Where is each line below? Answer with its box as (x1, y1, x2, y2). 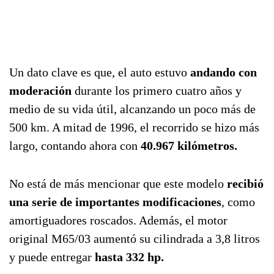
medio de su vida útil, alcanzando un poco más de (9, 102, 256, 116)
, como (221, 194, 255, 209)
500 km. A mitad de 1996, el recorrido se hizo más (9, 120, 259, 134)
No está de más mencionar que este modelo (9, 176, 227, 190)
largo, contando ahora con (9, 138, 141, 152)
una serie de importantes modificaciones (9, 194, 221, 209)
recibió (227, 176, 264, 190)
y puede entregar (9, 250, 95, 264)
